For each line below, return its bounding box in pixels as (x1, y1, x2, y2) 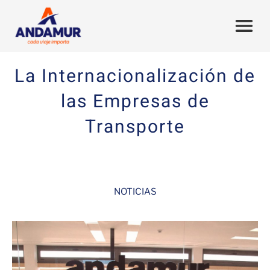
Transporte (85, 114, 185, 140)
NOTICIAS (113, 186, 157, 197)
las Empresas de (60, 89, 210, 115)
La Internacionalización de (14, 63, 256, 90)
